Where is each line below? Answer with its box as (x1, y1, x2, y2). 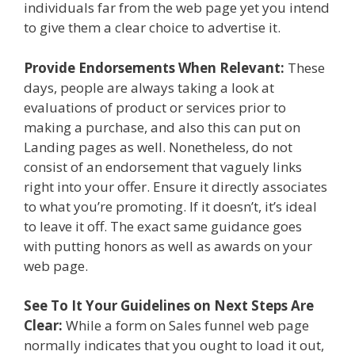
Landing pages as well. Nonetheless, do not (24, 137, 292, 156)
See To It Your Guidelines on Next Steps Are (24, 296, 314, 315)
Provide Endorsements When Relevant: (24, 58, 284, 77)
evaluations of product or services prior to (24, 97, 286, 116)
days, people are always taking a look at (24, 78, 274, 97)
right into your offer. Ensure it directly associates (24, 177, 327, 196)
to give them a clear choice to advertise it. (24, 18, 281, 37)
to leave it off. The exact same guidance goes (24, 216, 302, 235)
